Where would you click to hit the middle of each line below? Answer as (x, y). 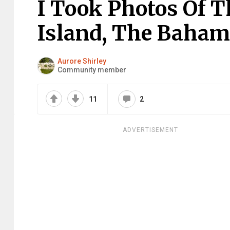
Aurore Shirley (82, 61)
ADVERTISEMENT (150, 130)
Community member (92, 70)
